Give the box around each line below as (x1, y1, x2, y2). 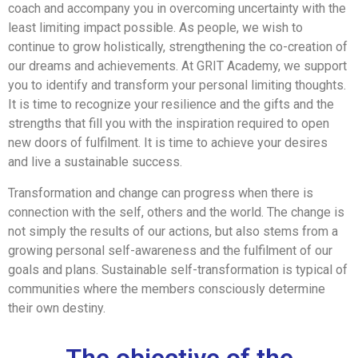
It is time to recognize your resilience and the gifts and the (8, 97, 334, 113)
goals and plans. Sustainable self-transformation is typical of (8, 261, 348, 277)
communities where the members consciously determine (8, 280, 325, 296)
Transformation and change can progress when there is (8, 185, 313, 201)
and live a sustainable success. (8, 154, 182, 170)
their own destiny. (8, 300, 105, 316)
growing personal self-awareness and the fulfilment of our (8, 242, 332, 258)
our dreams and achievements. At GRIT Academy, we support (8, 58, 347, 74)
